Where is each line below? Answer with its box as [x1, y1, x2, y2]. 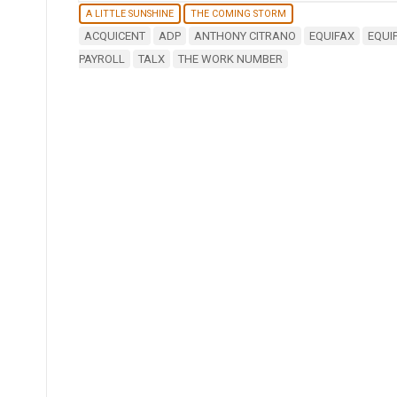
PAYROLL [78, 51, 125, 66]
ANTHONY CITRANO [193, 28, 296, 43]
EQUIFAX [308, 28, 354, 43]
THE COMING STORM [190, 7, 286, 19]
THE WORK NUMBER [177, 51, 283, 66]
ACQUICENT [83, 28, 145, 43]
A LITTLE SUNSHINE [85, 7, 174, 19]
